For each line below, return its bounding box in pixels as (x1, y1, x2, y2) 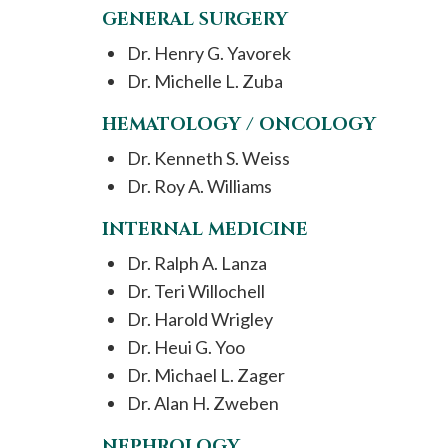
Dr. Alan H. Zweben (127, 392, 279, 414)
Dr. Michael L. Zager (127, 364, 285, 386)
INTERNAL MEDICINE (102, 217, 308, 242)
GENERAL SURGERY (102, 7, 288, 32)
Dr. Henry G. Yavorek (127, 42, 291, 64)
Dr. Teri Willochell (127, 280, 265, 302)
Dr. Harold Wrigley (127, 308, 273, 330)
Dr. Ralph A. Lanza (127, 252, 267, 274)
